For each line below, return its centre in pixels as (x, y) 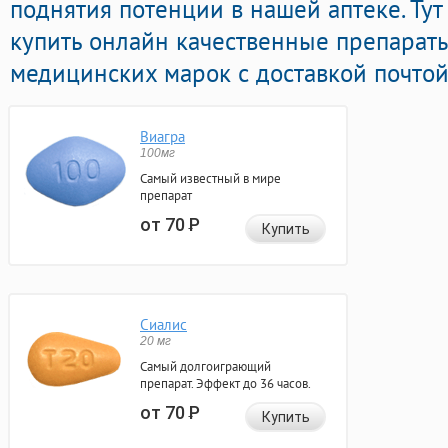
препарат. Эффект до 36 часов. (225, 384)
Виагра (162, 137)
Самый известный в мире (210, 179)
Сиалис (163, 325)
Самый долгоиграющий (205, 367)
